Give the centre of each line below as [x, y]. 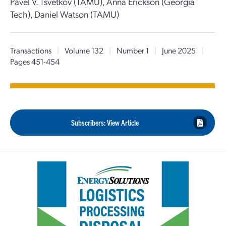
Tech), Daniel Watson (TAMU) [65, 14]
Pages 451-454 [35, 61]
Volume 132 [84, 50]
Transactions [31, 50]
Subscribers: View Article [105, 122]
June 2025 [179, 50]
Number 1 [133, 50]
